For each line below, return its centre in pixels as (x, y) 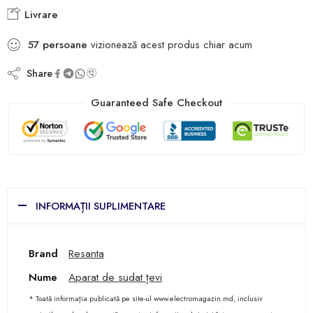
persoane (65, 45)
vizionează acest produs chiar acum (170, 45)
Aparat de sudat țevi (115, 277)
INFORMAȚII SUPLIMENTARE (101, 206)
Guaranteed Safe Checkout (156, 102)
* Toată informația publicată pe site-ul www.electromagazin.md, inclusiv (146, 299)
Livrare (39, 15)
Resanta (86, 254)
